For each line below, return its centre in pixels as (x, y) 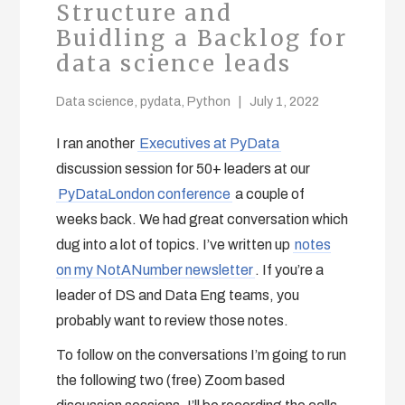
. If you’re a (290, 269)
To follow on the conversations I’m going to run (202, 354)
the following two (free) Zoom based (171, 380)
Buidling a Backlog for (202, 38)
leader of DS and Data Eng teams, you (178, 295)
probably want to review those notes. (173, 320)
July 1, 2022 (285, 101)
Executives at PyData (210, 143)
